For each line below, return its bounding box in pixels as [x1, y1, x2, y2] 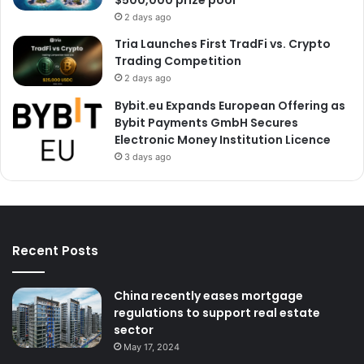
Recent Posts [12, 242, 98, 260]
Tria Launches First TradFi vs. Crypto [115, 36, 331, 53]
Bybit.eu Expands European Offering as [115, 97, 345, 115]
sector [114, 322, 154, 339]
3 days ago [124, 151, 171, 163]
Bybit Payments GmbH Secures [115, 115, 298, 132]
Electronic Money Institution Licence [115, 132, 331, 149]
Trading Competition [115, 53, 241, 70]
